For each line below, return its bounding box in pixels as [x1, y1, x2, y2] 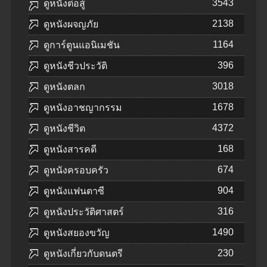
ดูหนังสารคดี [44, 144, 97, 155]
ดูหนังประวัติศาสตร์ [44, 207, 124, 218]
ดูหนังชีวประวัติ [44, 61, 107, 72]
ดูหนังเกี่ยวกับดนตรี [44, 249, 123, 259]
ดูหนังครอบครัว [44, 165, 108, 176]
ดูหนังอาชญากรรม [44, 103, 122, 113]
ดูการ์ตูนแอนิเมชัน [44, 40, 120, 51]
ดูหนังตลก [44, 82, 85, 92]
